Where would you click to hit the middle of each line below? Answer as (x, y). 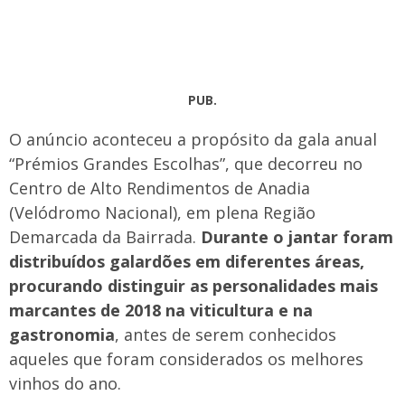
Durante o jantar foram (297, 237)
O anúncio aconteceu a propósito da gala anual (193, 139)
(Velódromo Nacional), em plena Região (162, 212)
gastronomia (62, 334)
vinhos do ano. (65, 383)
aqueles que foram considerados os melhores (186, 359)
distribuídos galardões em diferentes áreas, (187, 261)
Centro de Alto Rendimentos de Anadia (160, 188)
